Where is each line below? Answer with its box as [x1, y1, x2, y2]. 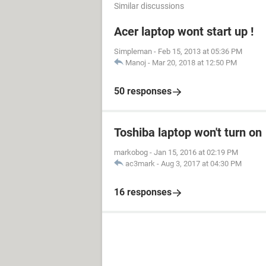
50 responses [114, 85, 172, 97]
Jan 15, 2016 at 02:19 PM [154, 148, 238, 157]
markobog [114, 148, 148, 157]
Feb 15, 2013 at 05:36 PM [158, 47, 242, 56]
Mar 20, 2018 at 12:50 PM [152, 58, 237, 67]
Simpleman [114, 47, 152, 56]
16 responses [114, 186, 172, 198]
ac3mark [125, 159, 155, 168]
